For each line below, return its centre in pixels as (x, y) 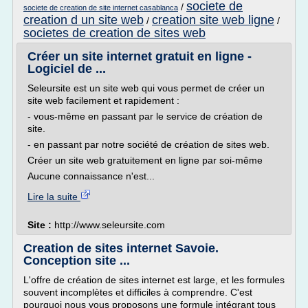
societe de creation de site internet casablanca (101, 8)
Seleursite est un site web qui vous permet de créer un (146, 88)
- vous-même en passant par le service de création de (145, 116)
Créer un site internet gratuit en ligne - (140, 56)
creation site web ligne (213, 20)
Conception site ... (77, 261)
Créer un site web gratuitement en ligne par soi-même (145, 160)
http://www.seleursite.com (110, 225)
